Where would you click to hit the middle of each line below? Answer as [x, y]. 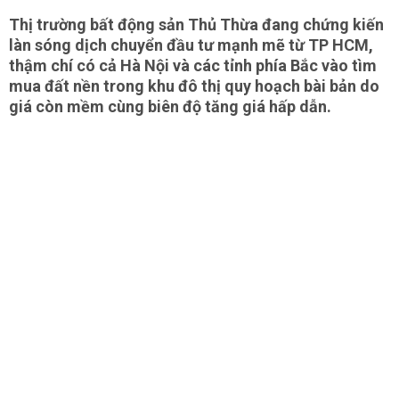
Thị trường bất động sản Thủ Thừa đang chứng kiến [196, 24]
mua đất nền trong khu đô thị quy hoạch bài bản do [194, 86]
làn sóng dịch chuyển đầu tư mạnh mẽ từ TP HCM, [191, 45]
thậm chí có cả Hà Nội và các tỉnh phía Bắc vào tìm [193, 65]
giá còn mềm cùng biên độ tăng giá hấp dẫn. [170, 106]
